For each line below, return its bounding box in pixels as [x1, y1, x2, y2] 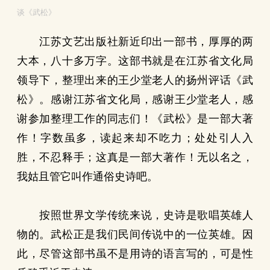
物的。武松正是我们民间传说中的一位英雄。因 [17, 228, 253, 240]
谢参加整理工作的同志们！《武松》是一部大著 [17, 113, 253, 125]
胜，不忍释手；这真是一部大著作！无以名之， [17, 151, 253, 163]
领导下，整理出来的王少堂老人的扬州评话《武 [17, 74, 253, 86]
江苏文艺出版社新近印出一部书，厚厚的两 [17, 36, 253, 48]
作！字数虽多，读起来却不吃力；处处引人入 [17, 132, 253, 144]
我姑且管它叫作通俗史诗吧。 [17, 171, 158, 183]
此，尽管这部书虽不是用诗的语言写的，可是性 [17, 248, 253, 260]
